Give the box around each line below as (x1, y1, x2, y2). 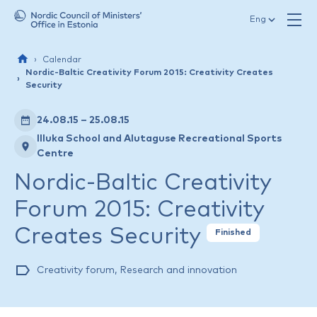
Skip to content (30, 13, 128, 26)
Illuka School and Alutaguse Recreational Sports (37, 134, 282, 144)
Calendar (42, 56, 81, 64)
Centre (37, 149, 74, 158)
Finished (215, 229, 251, 237)
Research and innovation (120, 265, 237, 275)
